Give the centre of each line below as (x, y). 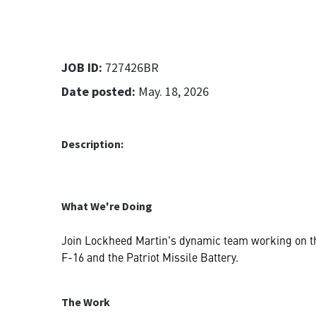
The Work (86, 302)
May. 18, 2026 (172, 91)
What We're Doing (107, 206)
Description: (92, 144)
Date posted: (98, 91)
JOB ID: (82, 67)
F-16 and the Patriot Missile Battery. (150, 256)
